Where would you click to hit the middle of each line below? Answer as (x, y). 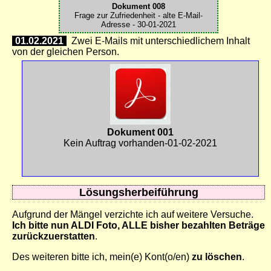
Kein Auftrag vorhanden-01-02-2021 (140, 143)
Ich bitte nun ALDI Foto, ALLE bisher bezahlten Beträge (139, 226)
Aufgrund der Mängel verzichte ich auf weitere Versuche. (133, 215)
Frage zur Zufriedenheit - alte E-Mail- (139, 16)
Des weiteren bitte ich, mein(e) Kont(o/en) (102, 257)
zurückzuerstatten (54, 237)
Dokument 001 (140, 132)
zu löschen (217, 257)
